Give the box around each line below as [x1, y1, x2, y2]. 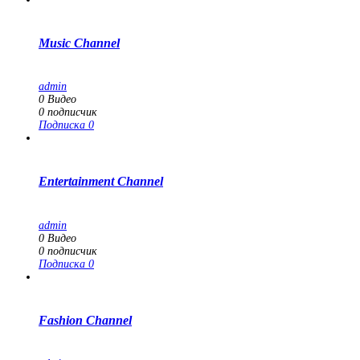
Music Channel [39, 35, 120, 50]
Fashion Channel [39, 313, 132, 327]
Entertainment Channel [39, 174, 163, 189]
